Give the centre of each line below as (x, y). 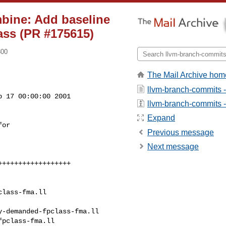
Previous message (181, 132)
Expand (161, 118)
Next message (173, 147)
